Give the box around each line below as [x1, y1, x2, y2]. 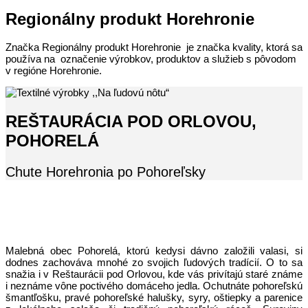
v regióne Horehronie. [5, 65, 102, 77]
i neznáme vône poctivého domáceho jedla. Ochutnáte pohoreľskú [5, 280, 302, 292]
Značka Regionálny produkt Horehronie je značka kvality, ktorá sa [5, 41, 302, 54]
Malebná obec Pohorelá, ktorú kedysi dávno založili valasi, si [5, 245, 302, 257]
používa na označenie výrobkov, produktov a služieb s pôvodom [5, 53, 296, 65]
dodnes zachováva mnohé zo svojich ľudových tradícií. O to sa [5, 256, 302, 269]
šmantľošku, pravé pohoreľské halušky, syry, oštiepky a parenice [5, 291, 302, 304]
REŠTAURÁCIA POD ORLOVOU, [5, 112, 256, 131]
